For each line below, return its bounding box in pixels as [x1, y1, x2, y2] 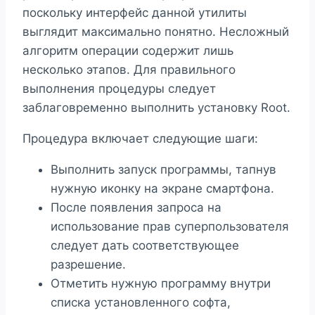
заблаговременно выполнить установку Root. [22, 101, 290, 115]
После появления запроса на [51, 200, 221, 215]
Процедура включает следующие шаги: [22, 131, 258, 146]
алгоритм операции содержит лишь [22, 44, 233, 58]
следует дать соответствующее [51, 238, 239, 253]
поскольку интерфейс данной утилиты [22, 6, 247, 20]
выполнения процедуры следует [22, 82, 216, 96]
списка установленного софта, [51, 295, 231, 310]
